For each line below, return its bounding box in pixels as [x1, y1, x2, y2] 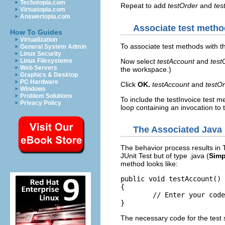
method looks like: [121, 160, 178, 168]
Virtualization [20, 36, 57, 43]
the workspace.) [121, 65, 171, 73]
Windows [20, 85, 46, 92]
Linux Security [20, 50, 61, 57]
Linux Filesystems [20, 57, 72, 64]
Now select [121, 57, 157, 65]
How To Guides [10, 28, 62, 36]
